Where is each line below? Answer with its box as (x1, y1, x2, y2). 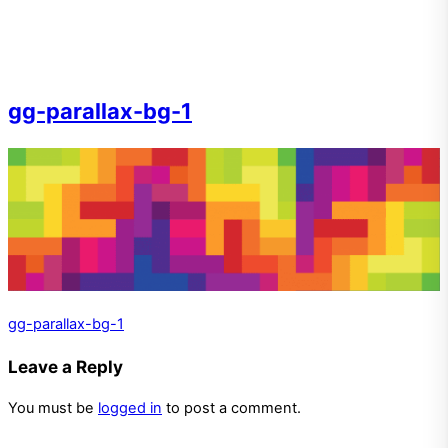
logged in (98, 399, 162, 418)
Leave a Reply (8, 356, 123, 378)
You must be (8, 399, 98, 418)
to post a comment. (162, 399, 301, 418)
